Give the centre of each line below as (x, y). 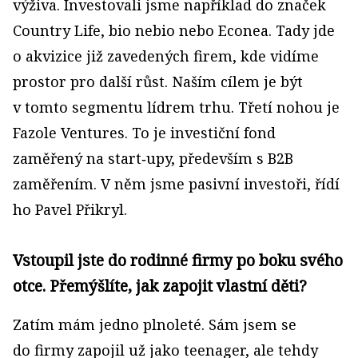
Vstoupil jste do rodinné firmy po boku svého (178, 260)
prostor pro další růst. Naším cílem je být (158, 82)
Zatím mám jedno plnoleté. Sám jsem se (155, 324)
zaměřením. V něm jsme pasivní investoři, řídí (176, 184)
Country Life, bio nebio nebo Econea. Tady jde (174, 30)
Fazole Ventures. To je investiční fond (144, 133)
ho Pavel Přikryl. (70, 209)
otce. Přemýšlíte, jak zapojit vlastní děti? (160, 286)
